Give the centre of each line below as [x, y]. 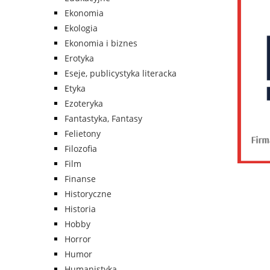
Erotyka [79, 58]
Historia [80, 209]
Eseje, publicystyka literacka [121, 74]
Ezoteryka [84, 104]
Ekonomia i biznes [101, 43]
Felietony [83, 134]
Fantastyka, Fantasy [103, 119]
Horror [78, 239]
